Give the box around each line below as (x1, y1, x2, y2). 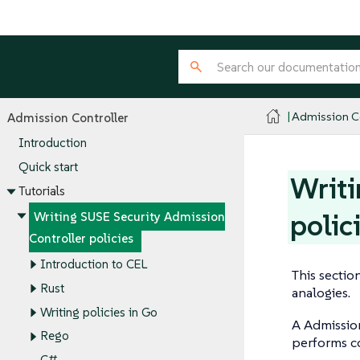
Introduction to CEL (39, 256, 147, 272)
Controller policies (29, 231, 133, 247)
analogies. (291, 284, 350, 301)
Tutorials (18, 183, 65, 199)
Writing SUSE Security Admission (34, 209, 225, 225)
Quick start (18, 159, 78, 175)
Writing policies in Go (39, 304, 157, 320)
